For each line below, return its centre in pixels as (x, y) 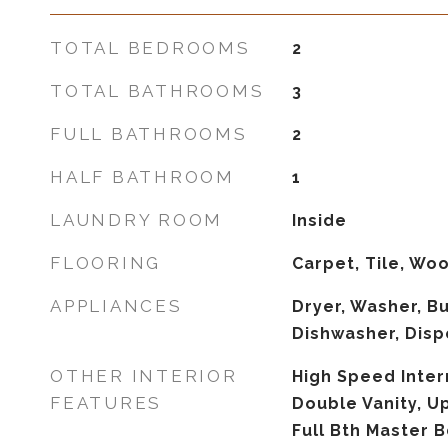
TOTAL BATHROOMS (157, 91)
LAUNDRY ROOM (136, 220)
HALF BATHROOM (142, 177)
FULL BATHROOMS (149, 134)
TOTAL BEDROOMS (150, 48)
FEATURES (106, 403)
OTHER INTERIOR (144, 376)
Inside (319, 220)
